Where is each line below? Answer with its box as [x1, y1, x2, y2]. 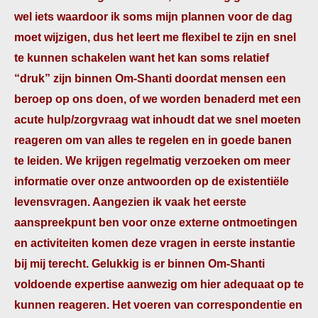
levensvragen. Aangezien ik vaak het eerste [14, 196, 246, 208]
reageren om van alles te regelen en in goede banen [14, 134, 292, 146]
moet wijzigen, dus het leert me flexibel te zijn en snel [14, 31, 296, 43]
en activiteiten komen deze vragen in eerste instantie [14, 237, 295, 249]
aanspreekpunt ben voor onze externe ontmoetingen [14, 216, 297, 229]
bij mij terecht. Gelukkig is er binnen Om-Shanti [14, 258, 265, 270]
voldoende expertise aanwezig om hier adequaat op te [14, 278, 304, 290]
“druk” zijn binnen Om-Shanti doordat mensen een [14, 72, 286, 84]
